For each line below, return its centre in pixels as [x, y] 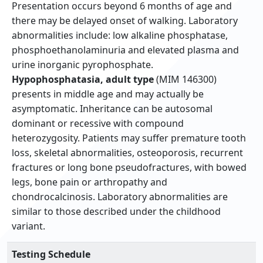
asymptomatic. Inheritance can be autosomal [112, 109]
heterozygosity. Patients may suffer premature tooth [129, 138]
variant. [28, 226]
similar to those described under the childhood [116, 212]
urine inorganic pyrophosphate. [82, 65]
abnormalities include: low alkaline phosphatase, [120, 36]
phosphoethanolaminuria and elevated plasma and [125, 50]
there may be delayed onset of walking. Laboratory [125, 21]
